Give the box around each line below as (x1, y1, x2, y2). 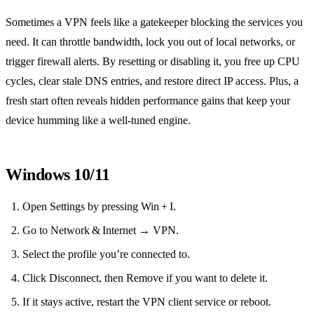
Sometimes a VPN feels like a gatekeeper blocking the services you (6, 16, 303, 29)
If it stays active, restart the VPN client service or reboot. (22, 296, 271, 308)
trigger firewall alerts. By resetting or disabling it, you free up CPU (6, 55, 300, 68)
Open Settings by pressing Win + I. (22, 200, 176, 213)
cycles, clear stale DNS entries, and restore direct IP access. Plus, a (6, 75, 299, 88)
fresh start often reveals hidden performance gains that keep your (6, 95, 290, 107)
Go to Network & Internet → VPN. (22, 224, 179, 237)
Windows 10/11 (6, 165, 110, 184)
